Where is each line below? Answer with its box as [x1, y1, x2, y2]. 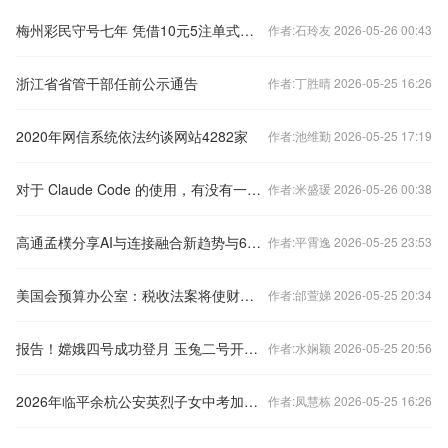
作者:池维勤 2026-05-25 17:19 [268, 127, 432, 144]
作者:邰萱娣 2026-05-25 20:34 [268, 286, 432, 303]
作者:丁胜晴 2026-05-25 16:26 [268, 74, 432, 91]
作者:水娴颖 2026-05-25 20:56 [268, 339, 432, 356]
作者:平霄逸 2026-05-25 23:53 [268, 233, 432, 250]
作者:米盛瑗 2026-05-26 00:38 [268, 180, 432, 197]
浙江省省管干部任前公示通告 [16, 73, 198, 93]
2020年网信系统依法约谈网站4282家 [16, 126, 248, 146]
